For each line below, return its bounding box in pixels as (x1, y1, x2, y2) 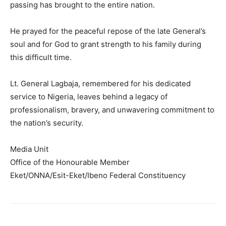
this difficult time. (10, 52, 72, 62)
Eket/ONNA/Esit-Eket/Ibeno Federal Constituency (10, 171, 186, 180)
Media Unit (10, 144, 48, 154)
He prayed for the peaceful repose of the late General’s (10, 26, 206, 36)
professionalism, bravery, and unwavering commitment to (10, 105, 214, 115)
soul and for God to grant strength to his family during (10, 39, 201, 49)
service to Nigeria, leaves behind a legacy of (10, 92, 167, 101)
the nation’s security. (10, 118, 83, 128)
